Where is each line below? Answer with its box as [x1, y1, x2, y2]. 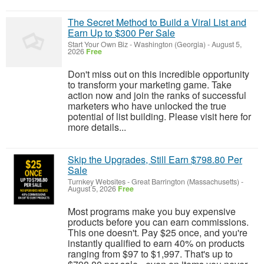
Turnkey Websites [68, 176, 126, 187]
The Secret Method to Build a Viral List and [68, 15, 246, 29]
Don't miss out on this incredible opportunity [68, 67, 249, 81]
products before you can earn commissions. [68, 215, 249, 229]
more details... [68, 120, 126, 134]
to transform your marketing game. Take [68, 78, 232, 92]
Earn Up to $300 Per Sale [68, 26, 175, 40]
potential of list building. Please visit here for [68, 110, 251, 124]
